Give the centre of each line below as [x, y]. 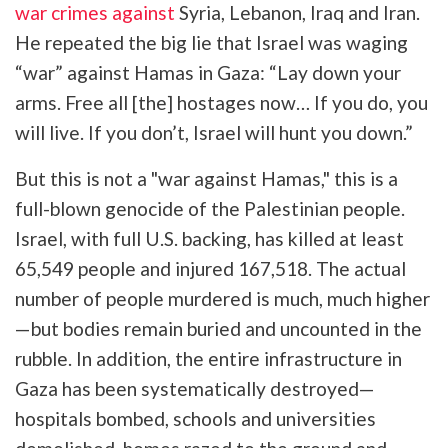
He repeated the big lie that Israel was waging [211, 42]
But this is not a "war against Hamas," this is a [206, 178]
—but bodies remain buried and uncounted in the [218, 328]
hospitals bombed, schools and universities [195, 418]
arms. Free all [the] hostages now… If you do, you [221, 102]
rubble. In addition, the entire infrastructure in [208, 358]
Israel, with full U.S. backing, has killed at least [209, 238]
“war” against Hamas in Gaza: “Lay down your [208, 72]
